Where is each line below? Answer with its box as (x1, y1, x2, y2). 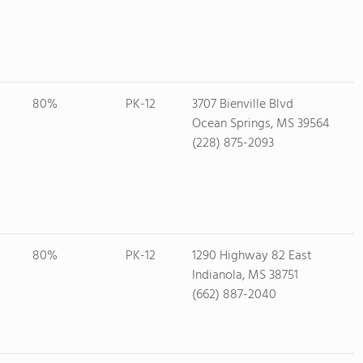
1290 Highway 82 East (191, 246, 312, 267)
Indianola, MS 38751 (191, 265, 298, 286)
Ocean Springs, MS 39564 (191, 113, 330, 135)
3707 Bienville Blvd (191, 94, 293, 115)
